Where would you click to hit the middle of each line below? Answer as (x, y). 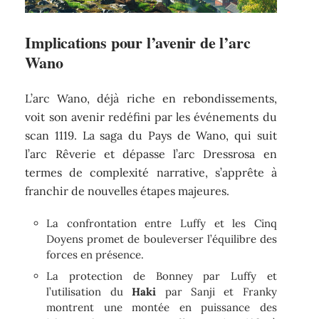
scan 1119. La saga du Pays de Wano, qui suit (151, 135)
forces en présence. (95, 255)
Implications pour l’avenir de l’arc (138, 43)
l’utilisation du (89, 292)
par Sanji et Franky (216, 292)
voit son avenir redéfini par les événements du (151, 116)
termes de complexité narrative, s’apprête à (151, 172)
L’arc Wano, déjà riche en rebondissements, (151, 98)
